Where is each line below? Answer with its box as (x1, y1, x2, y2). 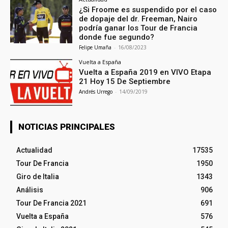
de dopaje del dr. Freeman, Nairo (79, 14, 198, 24)
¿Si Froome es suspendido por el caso (79, 5, 217, 15)
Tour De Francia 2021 (16, 199, 87, 208)
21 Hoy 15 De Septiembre (79, 77, 171, 87)
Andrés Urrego (79, 88, 113, 96)
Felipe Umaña (79, 44, 112, 51)
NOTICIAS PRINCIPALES (18, 122, 115, 132)
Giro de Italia (16, 173, 59, 181)
